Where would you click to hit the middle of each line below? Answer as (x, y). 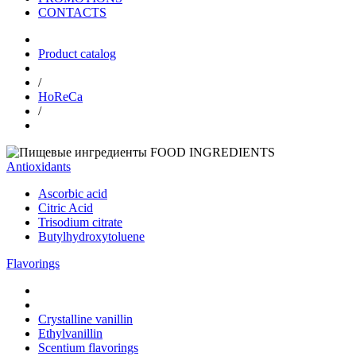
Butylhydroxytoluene (91, 236)
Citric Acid (66, 208)
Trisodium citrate (80, 222)
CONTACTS (72, 12)
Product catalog (77, 54)
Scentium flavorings (88, 348)
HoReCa (60, 97)
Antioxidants (39, 166)
